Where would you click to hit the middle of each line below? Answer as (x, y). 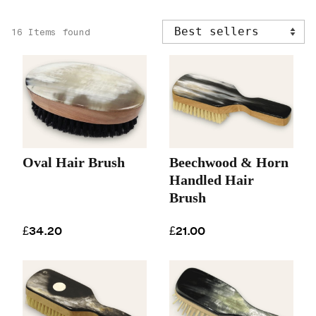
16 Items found (51, 32)
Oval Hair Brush (74, 163)
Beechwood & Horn (229, 163)
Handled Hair (212, 180)
